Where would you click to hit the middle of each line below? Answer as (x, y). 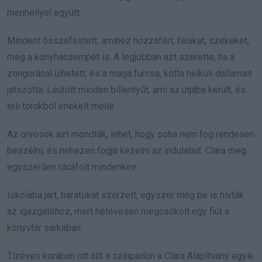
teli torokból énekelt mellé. (61, 106)
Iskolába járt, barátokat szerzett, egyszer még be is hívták (125, 195)
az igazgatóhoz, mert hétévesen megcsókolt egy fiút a (118, 212)
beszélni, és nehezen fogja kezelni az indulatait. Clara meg (127, 151)
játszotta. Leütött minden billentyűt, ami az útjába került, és (126, 90)
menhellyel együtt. (44, 13)
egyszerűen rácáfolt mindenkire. (73, 167)
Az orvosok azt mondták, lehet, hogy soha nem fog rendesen (131, 135)
